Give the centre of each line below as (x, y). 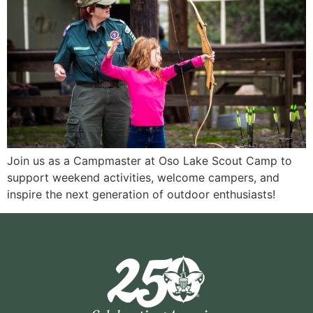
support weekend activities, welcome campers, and (143, 178)
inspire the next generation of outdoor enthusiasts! (141, 195)
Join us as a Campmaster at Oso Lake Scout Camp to (150, 161)
